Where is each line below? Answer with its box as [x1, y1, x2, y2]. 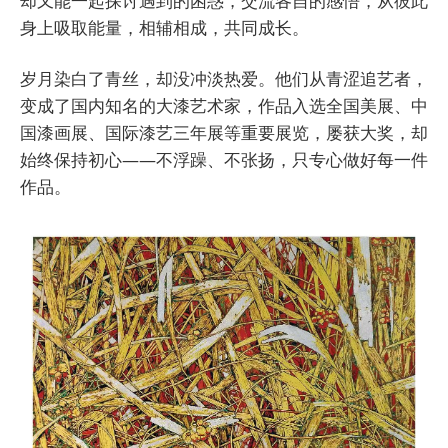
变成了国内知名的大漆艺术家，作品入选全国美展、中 [20, 93, 428, 117]
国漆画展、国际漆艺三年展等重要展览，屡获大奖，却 [20, 120, 428, 144]
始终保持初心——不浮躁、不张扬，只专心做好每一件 [20, 147, 428, 171]
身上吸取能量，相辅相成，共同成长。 [20, 15, 309, 39]
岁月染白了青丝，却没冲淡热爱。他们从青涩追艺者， [20, 66, 428, 90]
